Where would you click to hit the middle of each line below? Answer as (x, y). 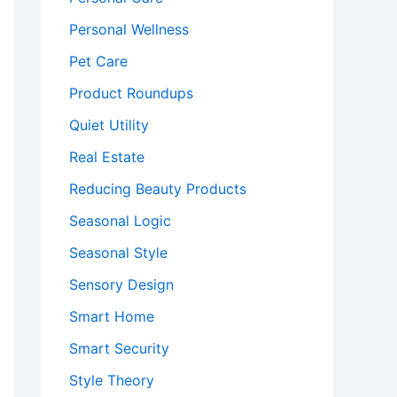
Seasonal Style (118, 253)
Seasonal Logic (120, 221)
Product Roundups (131, 93)
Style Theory (112, 380)
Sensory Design (121, 284)
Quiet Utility (109, 125)
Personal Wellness (129, 29)
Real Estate (107, 157)
